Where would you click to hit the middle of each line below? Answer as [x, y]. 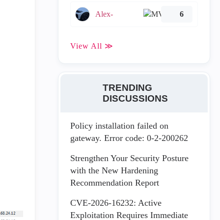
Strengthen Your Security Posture [129, 158]
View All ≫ [92, 46]
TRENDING [127, 87]
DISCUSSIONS [135, 98]
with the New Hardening [114, 170]
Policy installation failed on [119, 126]
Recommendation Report [115, 183]
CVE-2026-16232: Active [116, 203]
